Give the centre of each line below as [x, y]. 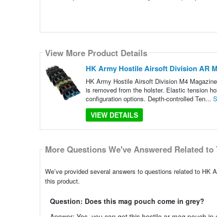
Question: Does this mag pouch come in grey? [127, 201]
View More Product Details [96, 53]
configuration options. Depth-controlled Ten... [149, 99]
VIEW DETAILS [114, 115]
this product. [62, 181]
